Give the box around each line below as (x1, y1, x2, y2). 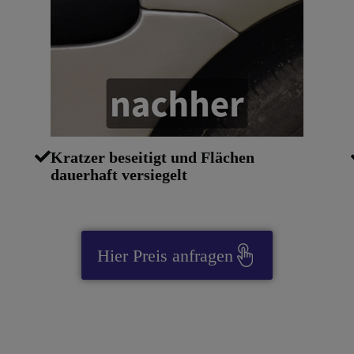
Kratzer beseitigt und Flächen (50, 149, 254, 167)
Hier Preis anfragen (97, 245, 233, 265)
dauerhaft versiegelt (50, 166, 187, 184)
